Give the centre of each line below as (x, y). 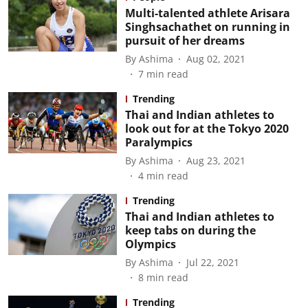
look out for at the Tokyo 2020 (207, 129)
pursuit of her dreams (185, 41)
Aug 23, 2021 (216, 160)
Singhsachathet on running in (207, 27)
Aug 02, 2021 (216, 58)
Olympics (150, 244)
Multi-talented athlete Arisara (207, 13)
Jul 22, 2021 (212, 262)
